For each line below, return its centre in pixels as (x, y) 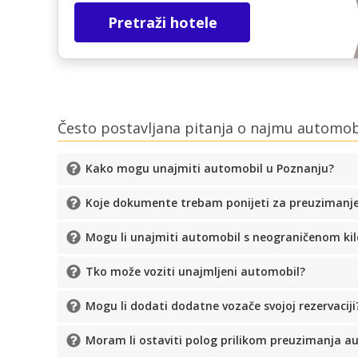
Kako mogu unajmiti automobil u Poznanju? (210, 169)
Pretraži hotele (162, 22)
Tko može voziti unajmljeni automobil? (195, 272)
